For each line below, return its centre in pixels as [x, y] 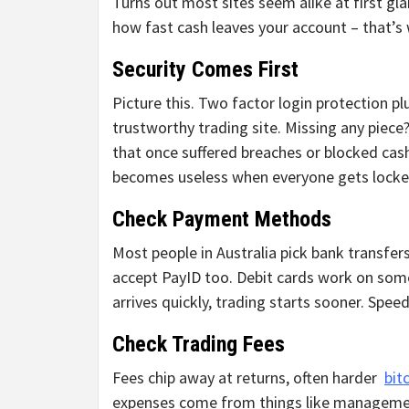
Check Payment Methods [222, 220]
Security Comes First [205, 70]
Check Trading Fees [199, 345]
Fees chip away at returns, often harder [248, 378]
